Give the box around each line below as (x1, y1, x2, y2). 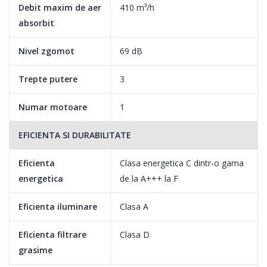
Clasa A (120, 200, 148, 212)
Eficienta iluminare (18, 200, 97, 212)
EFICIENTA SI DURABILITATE (18, 129, 131, 141)
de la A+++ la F (120, 172, 178, 184)
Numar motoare (18, 101, 87, 113)
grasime (18, 244, 52, 256)
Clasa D (120, 228, 150, 240)
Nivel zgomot (18, 45, 74, 57)
